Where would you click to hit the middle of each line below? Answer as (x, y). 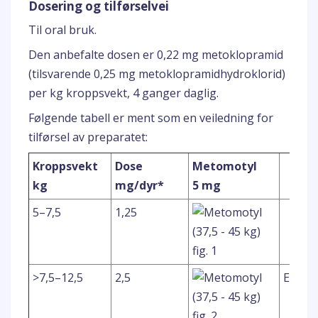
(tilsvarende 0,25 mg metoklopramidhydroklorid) (157, 74)
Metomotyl (225, 166)
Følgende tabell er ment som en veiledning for (151, 118)
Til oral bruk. (62, 30)
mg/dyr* (139, 185)
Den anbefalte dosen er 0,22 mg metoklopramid (156, 55)
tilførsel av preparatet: (88, 137)
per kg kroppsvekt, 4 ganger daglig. (124, 93)
